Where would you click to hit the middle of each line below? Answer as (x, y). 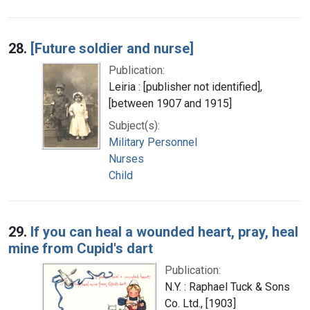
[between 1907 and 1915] (170, 103)
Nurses (126, 158)
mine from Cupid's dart (81, 248)
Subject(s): (134, 125)
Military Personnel (153, 142)
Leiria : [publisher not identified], (185, 86)
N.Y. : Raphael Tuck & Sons (227, 286)
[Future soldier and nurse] (112, 48)
